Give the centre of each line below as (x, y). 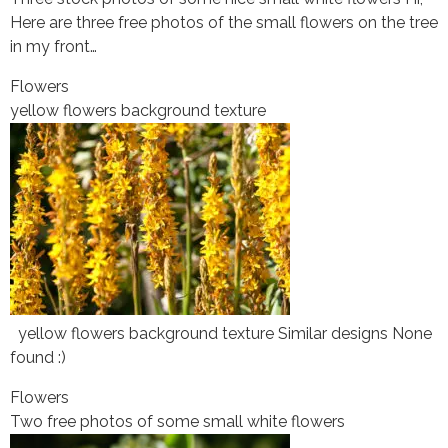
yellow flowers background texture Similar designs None (221, 333)
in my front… (53, 46)
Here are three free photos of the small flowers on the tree (224, 22)
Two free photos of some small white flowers (177, 421)
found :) (38, 357)
